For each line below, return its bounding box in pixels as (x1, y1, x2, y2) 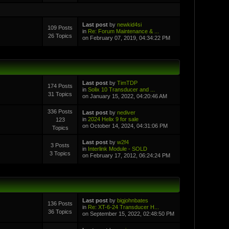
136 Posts (48, 200, 73, 207)
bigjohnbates (117, 197, 148, 203)
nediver (117, 109, 135, 116)
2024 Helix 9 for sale (87, 116, 139, 122)
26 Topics (48, 32, 73, 39)
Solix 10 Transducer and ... (87, 86, 155, 93)
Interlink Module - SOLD (87, 145, 147, 152)
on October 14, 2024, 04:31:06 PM (82, 122, 168, 129)
